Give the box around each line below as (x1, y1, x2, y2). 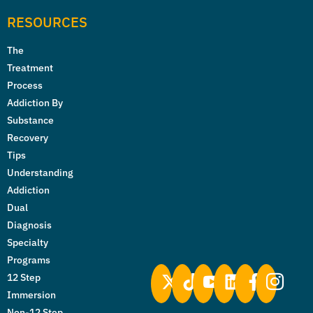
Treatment (7, 61, 53, 75)
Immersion (7, 289, 56, 302)
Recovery (7, 131, 48, 145)
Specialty (7, 236, 48, 249)
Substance (7, 114, 54, 127)
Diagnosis (7, 219, 52, 232)
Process (7, 79, 43, 92)
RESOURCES (7, 13, 87, 32)
